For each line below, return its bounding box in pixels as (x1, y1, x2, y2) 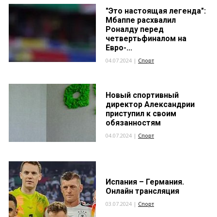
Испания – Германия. (106, 177, 184, 186)
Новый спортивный (106, 91, 179, 100)
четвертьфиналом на (106, 34, 186, 43)
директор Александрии (106, 100, 195, 109)
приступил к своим (106, 109, 176, 118)
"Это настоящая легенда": (106, 6, 206, 15)
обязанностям (106, 118, 161, 127)
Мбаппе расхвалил (106, 15, 176, 25)
